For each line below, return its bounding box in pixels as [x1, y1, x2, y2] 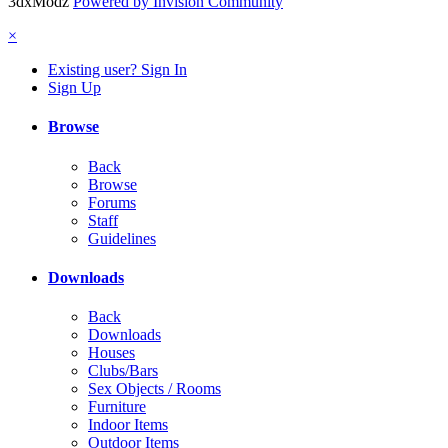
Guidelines [88, 229, 156, 247]
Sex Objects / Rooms [88, 380, 221, 398]
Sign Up [48, 78, 101, 96]
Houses [88, 344, 135, 362]
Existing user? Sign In [48, 60, 187, 78]
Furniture [88, 398, 146, 416]
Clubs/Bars [88, 362, 158, 380]
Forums [88, 193, 136, 211]
